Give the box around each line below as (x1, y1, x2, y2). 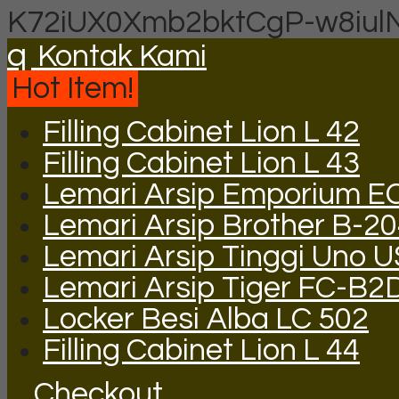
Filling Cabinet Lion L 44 (43, 335, 360, 366)
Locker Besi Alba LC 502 (43, 304, 369, 335)
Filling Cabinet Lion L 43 (43, 148, 360, 179)
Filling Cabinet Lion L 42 (43, 117, 360, 148)
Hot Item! (12, 73, 134, 104)
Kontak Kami (31, 41, 207, 72)
